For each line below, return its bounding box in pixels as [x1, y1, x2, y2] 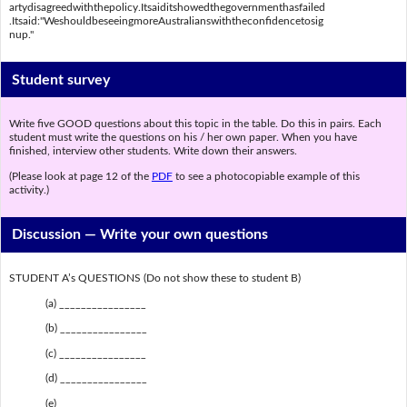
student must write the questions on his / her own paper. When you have [8, 132, 357, 144]
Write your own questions [100, 227, 269, 243]
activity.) [8, 184, 49, 195]
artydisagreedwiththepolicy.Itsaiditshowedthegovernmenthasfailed [8, 2, 325, 14]
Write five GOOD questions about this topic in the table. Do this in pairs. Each [8, 118, 382, 130]
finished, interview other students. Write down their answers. [8, 145, 297, 157]
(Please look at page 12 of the [8, 170, 152, 182]
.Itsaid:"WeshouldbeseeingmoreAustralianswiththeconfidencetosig [8, 15, 323, 27]
